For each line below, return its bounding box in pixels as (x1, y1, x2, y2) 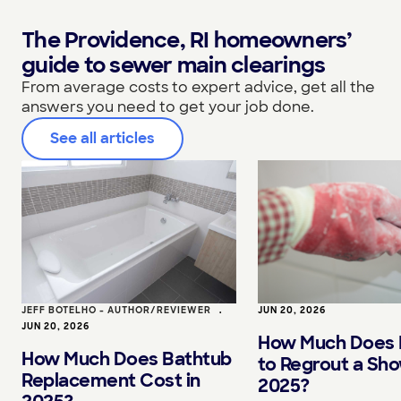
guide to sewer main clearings (21, 51, 326, 79)
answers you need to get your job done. (21, 98, 314, 116)
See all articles (50, 129, 155, 148)
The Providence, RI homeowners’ (21, 26, 353, 54)
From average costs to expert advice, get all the (21, 78, 375, 97)
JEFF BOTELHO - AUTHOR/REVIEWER (21, 303, 211, 316)
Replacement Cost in (21, 368, 200, 392)
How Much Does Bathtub (21, 346, 232, 371)
